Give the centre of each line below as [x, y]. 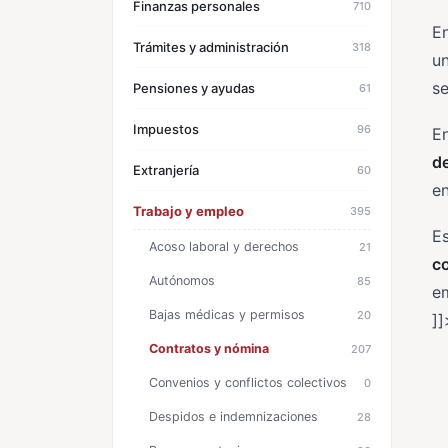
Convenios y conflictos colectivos [248, 382]
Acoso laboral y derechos [224, 246]
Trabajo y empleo [188, 211]
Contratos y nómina [209, 348]
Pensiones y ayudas [194, 88]
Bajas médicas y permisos [227, 314]
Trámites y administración [211, 47]
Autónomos [182, 280]
